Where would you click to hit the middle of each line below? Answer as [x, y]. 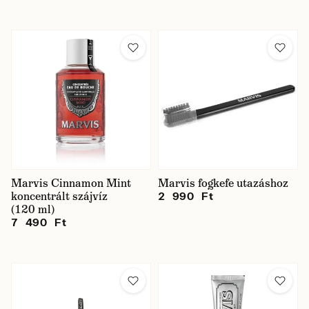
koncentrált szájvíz [59, 196]
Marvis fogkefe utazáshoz [223, 183]
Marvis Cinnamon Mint [71, 183]
